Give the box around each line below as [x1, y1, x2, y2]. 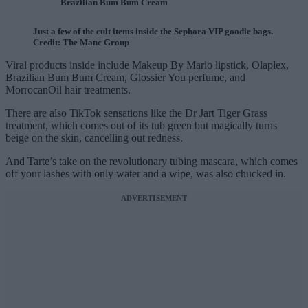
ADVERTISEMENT [120, 194, 188, 203]
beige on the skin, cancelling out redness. [5, 132, 183, 144]
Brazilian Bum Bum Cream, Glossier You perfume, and [5, 71, 245, 84]
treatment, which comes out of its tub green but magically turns [5, 120, 277, 132]
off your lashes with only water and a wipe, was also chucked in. [5, 168, 286, 180]
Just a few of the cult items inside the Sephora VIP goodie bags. [33, 26, 273, 37]
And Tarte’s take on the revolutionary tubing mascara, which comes [5, 155, 298, 168]
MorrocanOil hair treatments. [5, 84, 131, 96]
